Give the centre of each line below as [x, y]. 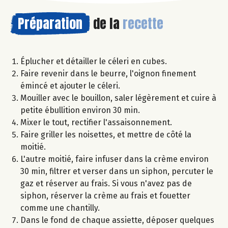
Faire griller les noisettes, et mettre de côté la [106, 135]
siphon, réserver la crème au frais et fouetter [105, 196]
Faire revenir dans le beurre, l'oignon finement [108, 74]
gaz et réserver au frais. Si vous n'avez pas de [106, 184]
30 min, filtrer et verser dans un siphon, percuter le [117, 172]
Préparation [50, 24]
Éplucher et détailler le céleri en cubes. [94, 62]
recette [143, 24]
